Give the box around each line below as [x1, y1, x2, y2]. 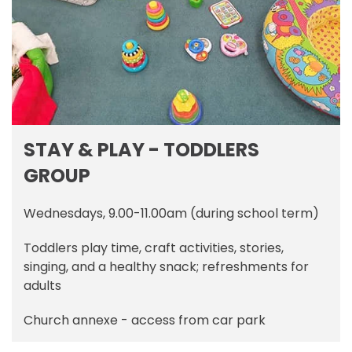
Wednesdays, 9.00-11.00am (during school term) [24, 204, 319, 223]
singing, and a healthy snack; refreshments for [24, 258, 309, 277]
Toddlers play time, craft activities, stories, [24, 239, 284, 258]
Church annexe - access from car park [24, 311, 266, 330]
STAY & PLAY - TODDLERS [24, 137, 259, 163]
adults [24, 277, 61, 295]
